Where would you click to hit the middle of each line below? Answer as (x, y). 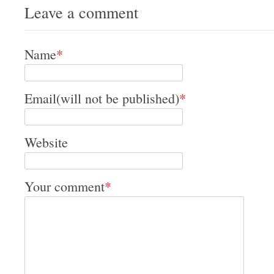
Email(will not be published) (102, 98)
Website (46, 142)
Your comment (65, 186)
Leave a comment (81, 12)
